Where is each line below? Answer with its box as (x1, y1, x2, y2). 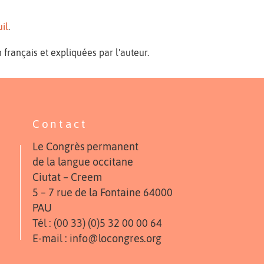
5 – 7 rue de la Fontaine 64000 (32, 186, 173, 199)
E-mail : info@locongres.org (32, 232, 161, 245)
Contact (32, 117, 88, 130)
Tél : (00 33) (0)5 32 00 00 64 (32, 217, 162, 229)
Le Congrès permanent (32, 140, 138, 153)
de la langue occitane (32, 156, 133, 168)
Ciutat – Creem (32, 171, 102, 183)
